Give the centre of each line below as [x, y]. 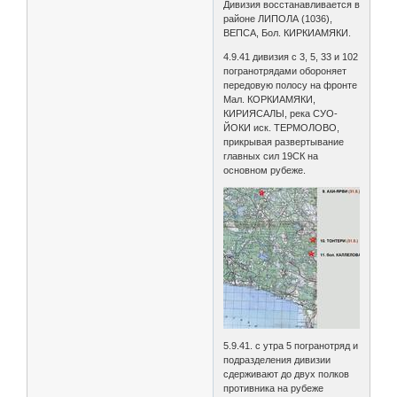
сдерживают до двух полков [287, 374]
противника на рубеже [274, 388]
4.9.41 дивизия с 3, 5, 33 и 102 [291, 56]
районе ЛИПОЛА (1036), [278, 18]
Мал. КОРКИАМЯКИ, [270, 99]
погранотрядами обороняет [285, 70]
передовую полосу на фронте [291, 85]
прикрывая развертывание [284, 141]
